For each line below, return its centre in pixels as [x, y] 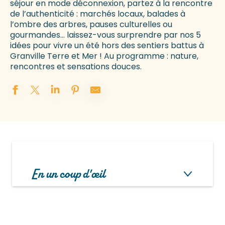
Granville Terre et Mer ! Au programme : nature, [104, 56]
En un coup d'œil [69, 174]
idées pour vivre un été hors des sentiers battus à [107, 46]
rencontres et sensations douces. [76, 67]
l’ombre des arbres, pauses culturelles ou [91, 25]
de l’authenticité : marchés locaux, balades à [98, 14]
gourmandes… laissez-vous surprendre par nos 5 [105, 35]
